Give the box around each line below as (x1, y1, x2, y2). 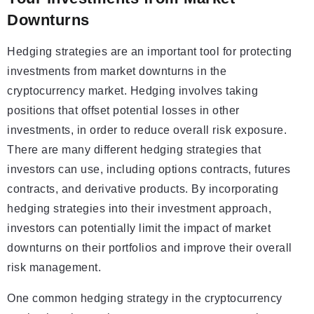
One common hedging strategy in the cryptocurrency (7, 292, 282, 305)
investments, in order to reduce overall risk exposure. (7, 124, 287, 137)
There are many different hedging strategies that (7, 144, 261, 156)
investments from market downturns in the (7, 65, 226, 78)
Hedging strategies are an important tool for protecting (7, 46, 292, 58)
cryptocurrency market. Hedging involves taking (7, 85, 258, 97)
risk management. (7, 261, 101, 274)
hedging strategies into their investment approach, (7, 203, 271, 215)
